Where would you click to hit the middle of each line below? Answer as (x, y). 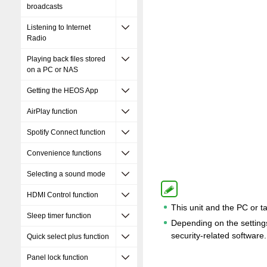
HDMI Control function (63, 195)
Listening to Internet (59, 27)
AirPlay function (52, 111)
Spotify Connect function (66, 132)
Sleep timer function (59, 216)
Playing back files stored (66, 59)
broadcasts (45, 7)
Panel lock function (58, 257)
